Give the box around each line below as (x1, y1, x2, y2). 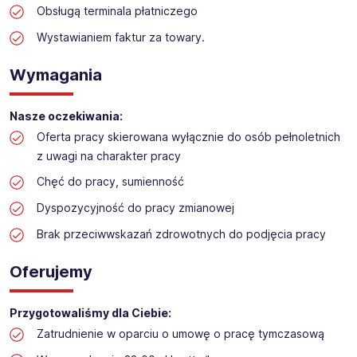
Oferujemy (10, 262, 92, 282)
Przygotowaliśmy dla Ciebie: (10, 306, 171, 320)
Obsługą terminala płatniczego (36, 4, 198, 18)
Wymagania (10, 65, 102, 85)
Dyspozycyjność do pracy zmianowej (36, 201, 234, 215)
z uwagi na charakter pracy (36, 149, 181, 163)
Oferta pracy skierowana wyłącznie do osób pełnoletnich (36, 130, 340, 144)
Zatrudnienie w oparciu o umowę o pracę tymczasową (36, 327, 324, 341)
